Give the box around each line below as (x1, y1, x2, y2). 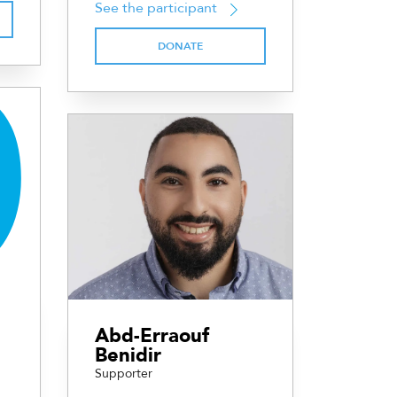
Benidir (95, 342, 161, 370)
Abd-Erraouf (95, 323, 209, 350)
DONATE (158, 39, 203, 54)
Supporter (95, 365, 152, 383)
